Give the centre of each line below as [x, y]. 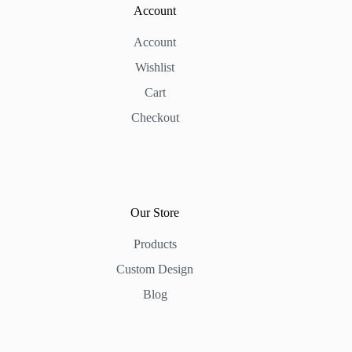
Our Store [155, 213]
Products [155, 244]
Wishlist [155, 67]
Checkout [155, 117]
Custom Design [155, 269]
